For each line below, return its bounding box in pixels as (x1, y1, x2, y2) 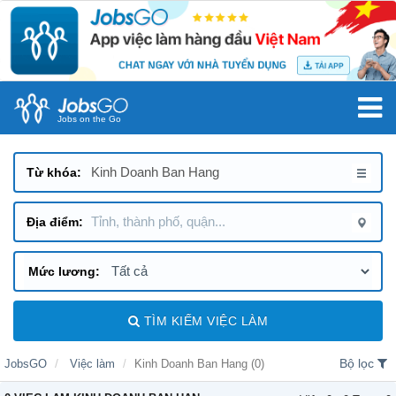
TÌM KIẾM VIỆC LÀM (143, 313, 269, 328)
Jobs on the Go (57, 113, 121, 124)
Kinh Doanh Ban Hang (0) (134, 356, 264, 370)
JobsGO (4, 356, 47, 370)
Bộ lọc (339, 355, 377, 370)
